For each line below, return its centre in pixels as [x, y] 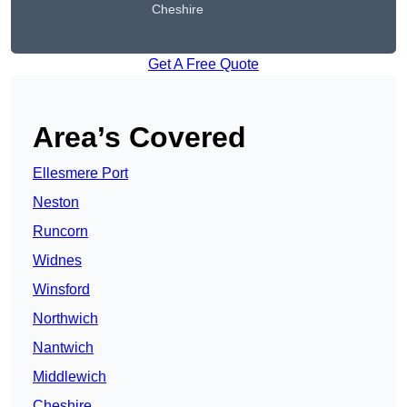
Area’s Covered [139, 138]
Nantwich [63, 348]
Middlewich [69, 377]
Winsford [61, 290]
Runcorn [60, 232]
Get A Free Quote [203, 65]
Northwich [65, 319]
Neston [56, 203]
